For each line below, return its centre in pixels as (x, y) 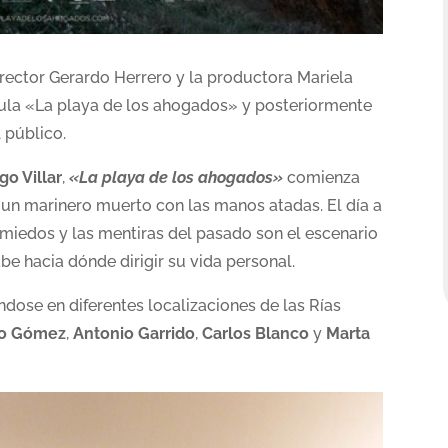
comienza (322, 177)
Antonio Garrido (134, 333)
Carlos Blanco (256, 333)
